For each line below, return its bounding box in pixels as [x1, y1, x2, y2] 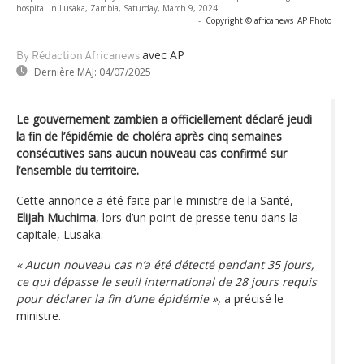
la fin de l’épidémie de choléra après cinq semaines [16, 128, 282, 144]
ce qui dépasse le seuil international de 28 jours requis [16, 273, 317, 289]
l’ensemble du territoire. [16, 162, 139, 178]
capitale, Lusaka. [16, 226, 103, 242]
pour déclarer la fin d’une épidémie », [16, 290, 221, 306]
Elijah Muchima [16, 209, 96, 225]
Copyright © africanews [206, 14, 293, 26]
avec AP [142, 46, 184, 63]
